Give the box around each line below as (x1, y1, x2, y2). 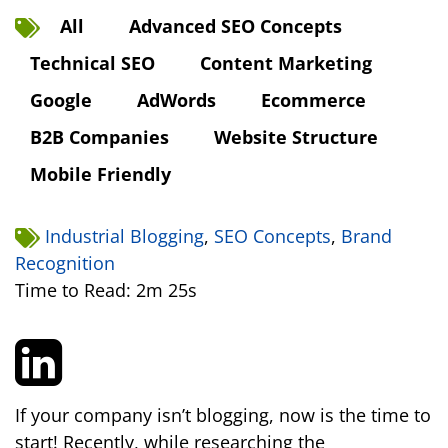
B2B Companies (30, 125, 169, 149)
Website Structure (214, 125, 378, 149)
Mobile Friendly (30, 162, 171, 186)
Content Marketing (200, 51, 372, 75)
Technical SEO (30, 51, 155, 75)
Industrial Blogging (45, 224, 204, 248)
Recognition (15, 251, 115, 275)
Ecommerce (261, 88, 366, 112)
